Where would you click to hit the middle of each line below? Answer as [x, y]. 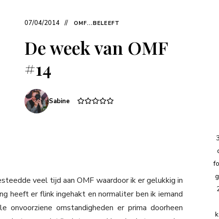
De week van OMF [96, 48]
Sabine [59, 101]
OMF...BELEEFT [97, 23]
